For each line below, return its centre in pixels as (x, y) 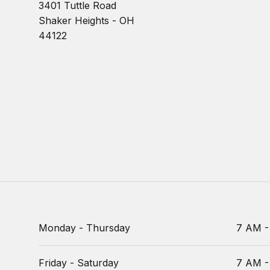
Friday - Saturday (79, 263)
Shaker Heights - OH (86, 20)
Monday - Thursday (84, 228)
